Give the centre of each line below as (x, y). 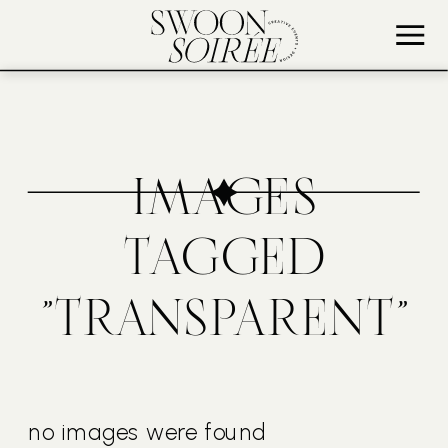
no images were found (147, 432)
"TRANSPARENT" (224, 322)
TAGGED (224, 262)
